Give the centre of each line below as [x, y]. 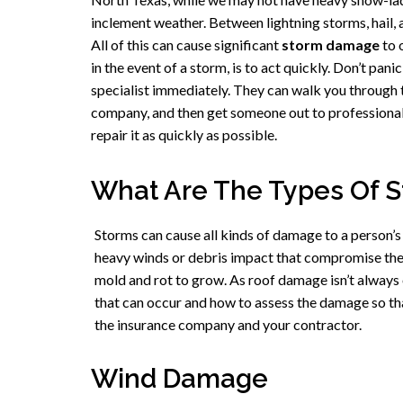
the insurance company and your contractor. [228, 324]
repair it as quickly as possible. [185, 135]
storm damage [330, 45]
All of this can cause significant [186, 45]
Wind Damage [179, 378]
